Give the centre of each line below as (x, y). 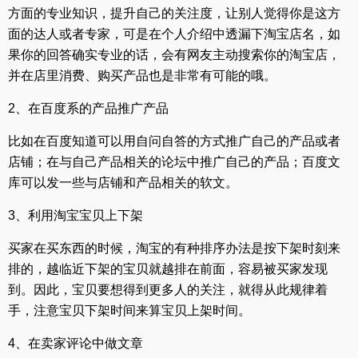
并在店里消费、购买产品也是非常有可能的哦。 (142, 76)
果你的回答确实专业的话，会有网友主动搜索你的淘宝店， (174, 55)
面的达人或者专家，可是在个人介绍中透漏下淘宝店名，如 (174, 34)
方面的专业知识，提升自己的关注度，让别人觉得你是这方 (174, 14)
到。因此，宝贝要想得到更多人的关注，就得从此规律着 (168, 290)
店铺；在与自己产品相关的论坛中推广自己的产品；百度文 (174, 162)
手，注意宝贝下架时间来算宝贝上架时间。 (129, 311)
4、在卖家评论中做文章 (76, 344)
